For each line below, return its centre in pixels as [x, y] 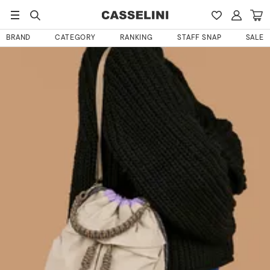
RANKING [137, 38]
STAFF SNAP [199, 38]
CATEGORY [76, 38]
